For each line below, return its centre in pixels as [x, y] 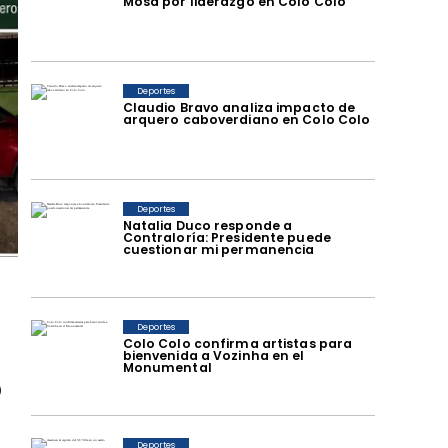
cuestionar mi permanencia [218, 249]
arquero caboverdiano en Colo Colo [246, 119]
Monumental [167, 367]
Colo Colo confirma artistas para [237, 343]
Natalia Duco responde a [207, 225]
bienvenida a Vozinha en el [213, 355]
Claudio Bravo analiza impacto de [239, 107]
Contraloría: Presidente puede [226, 237]
